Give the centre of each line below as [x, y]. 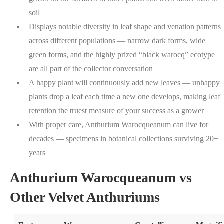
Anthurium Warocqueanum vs [101, 177]
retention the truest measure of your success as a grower [116, 110]
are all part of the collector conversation [91, 68]
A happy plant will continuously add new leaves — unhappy [124, 82]
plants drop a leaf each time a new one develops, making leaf [125, 96]
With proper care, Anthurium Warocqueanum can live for [119, 124]
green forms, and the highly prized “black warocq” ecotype [122, 54]
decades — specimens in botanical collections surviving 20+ [124, 138]
